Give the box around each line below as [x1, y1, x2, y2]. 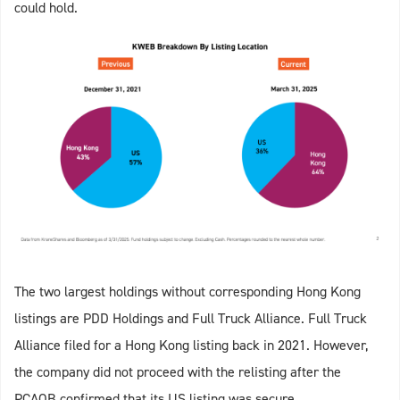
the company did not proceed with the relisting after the [14, 362, 341, 382]
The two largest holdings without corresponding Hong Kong [14, 282, 361, 302]
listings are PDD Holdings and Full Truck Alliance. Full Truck [14, 309, 367, 329]
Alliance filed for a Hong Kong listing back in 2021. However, [14, 336, 368, 355]
